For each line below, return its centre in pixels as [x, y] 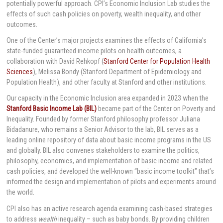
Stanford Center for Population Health [157, 61]
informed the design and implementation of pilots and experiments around [111, 182]
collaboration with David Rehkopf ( [55, 61]
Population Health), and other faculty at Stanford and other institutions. [107, 82]
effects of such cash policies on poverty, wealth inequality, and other [104, 14]
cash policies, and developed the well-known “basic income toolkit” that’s [111, 171]
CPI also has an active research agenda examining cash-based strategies [110, 208]
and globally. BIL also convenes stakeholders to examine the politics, [103, 151]
